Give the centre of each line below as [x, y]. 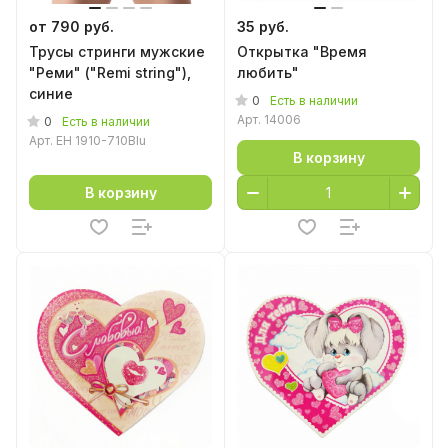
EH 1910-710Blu [101, 140]
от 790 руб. [71, 26]
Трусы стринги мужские [117, 51]
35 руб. [263, 26]
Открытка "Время [302, 51]
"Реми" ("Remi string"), [110, 72]
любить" [268, 72]
